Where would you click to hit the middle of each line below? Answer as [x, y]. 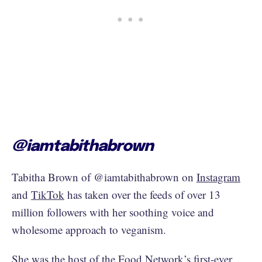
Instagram [218, 177]
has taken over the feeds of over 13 [142, 194]
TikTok [48, 194]
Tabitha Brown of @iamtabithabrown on [104, 177]
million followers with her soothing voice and [113, 212]
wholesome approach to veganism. [91, 229]
